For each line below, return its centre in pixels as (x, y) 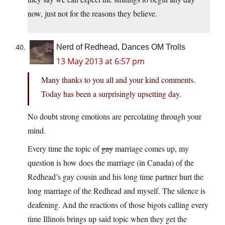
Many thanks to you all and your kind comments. (118, 80)
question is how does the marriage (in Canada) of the (111, 163)
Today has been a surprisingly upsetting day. (111, 94)
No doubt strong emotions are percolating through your (115, 117)
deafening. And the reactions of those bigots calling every (118, 205)
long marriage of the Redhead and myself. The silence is (117, 191)
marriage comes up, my (151, 149)
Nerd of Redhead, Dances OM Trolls (121, 47)
